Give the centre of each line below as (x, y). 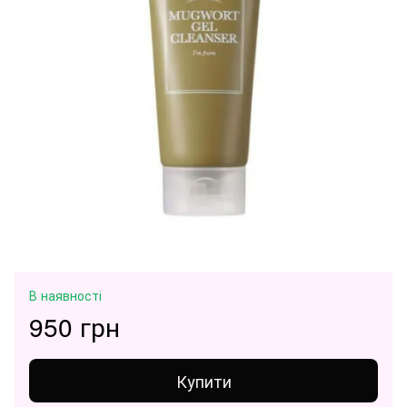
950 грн (74, 326)
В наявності (65, 295)
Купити (203, 380)
